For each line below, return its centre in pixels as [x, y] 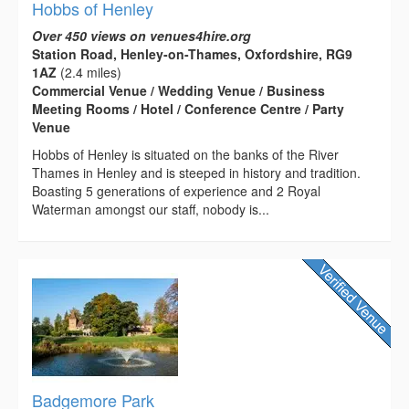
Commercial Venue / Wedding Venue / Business [178, 90]
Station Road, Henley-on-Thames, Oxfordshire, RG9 [192, 53]
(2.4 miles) [89, 72]
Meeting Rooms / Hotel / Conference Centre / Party [188, 108]
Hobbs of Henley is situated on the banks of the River [185, 154]
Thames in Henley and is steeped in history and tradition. [196, 172]
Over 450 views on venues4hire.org [142, 35]
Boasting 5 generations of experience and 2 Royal [176, 190]
